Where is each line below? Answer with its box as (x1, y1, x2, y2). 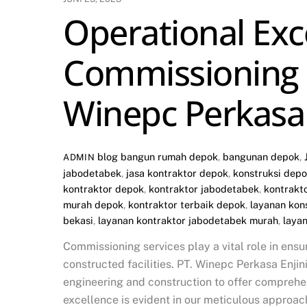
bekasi (63, 214, 93, 226)
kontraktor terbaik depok (128, 198, 245, 210)
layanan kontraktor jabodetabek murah (98, 214, 278, 226)
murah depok (63, 198, 123, 210)
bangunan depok (223, 150, 300, 162)
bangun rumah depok (121, 150, 219, 162)
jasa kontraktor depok (126, 167, 228, 179)
